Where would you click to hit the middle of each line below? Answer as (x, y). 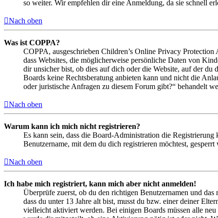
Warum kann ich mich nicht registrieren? (72, 127)
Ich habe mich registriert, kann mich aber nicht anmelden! (100, 184)
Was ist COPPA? (32, 43)
